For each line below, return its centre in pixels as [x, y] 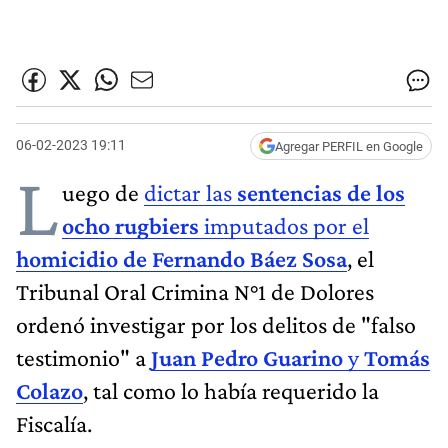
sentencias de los [321, 192]
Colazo [49, 390]
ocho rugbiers [130, 225]
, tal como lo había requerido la [231, 390]
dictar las [190, 192]
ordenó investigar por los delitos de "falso [216, 324]
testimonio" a [83, 357]
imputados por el [284, 225]
